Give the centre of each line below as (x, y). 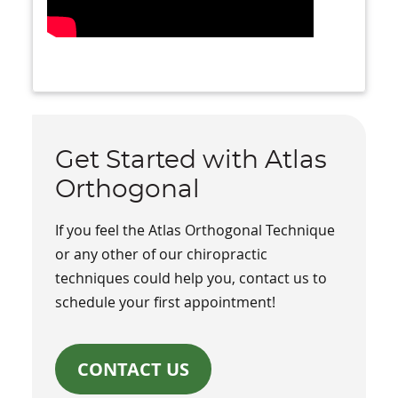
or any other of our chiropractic (162, 255)
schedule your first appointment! (166, 302)
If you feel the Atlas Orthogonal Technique (195, 231)
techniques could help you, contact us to (191, 279)
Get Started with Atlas (191, 161)
